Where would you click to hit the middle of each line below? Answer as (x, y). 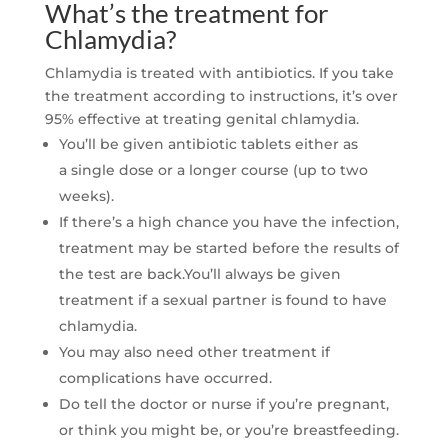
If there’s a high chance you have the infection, (228, 222)
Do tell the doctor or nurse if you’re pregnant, (223, 404)
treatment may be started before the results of (228, 248)
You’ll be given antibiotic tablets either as (208, 144)
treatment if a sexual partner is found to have (222, 300)
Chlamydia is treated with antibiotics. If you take (219, 73)
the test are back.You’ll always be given (199, 274)
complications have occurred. (165, 378)
